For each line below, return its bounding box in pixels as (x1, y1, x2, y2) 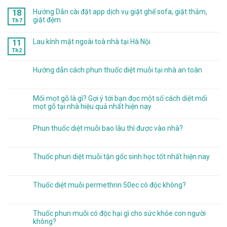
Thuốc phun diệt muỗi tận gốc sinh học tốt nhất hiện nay (33, 153, 210, 161)
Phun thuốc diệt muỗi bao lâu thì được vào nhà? (33, 124, 183, 133)
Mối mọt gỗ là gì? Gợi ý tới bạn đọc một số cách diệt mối (33, 94, 207, 103)
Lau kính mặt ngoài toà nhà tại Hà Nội (33, 37, 150, 46)
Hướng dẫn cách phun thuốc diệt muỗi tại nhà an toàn (33, 66, 202, 74)
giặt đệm (33, 16, 61, 24)
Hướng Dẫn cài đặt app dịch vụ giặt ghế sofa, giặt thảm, (33, 8, 207, 16)
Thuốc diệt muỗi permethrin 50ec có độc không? (33, 181, 186, 190)
